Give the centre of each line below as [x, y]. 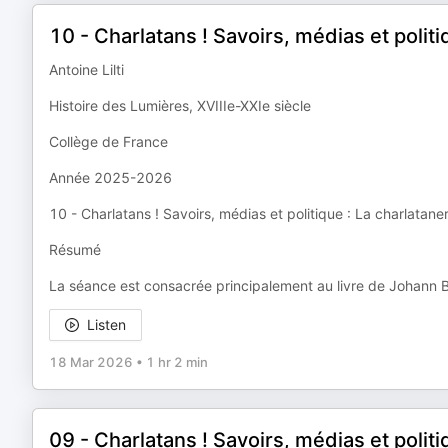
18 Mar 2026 [91, 362]
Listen [106, 324]
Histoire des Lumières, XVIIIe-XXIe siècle [180, 105]
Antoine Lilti [86, 69]
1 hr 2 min [177, 362]
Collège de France [108, 141]
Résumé [75, 249]
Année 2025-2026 [110, 177]
